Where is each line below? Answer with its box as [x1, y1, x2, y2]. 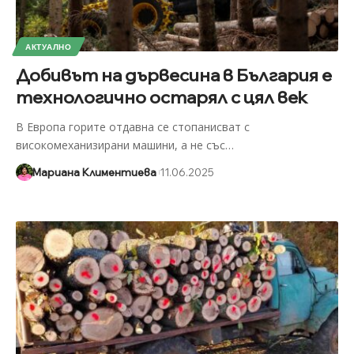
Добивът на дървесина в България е [16, 63, 332, 86]
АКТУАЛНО [25, 41, 72, 51]
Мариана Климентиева [32, 165, 156, 179]
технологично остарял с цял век [16, 85, 307, 108]
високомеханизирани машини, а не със [16, 137, 225, 153]
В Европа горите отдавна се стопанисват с [16, 119, 250, 134]
